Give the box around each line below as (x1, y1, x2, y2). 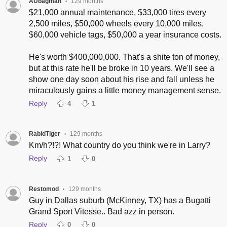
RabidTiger (28, 130, 60, 138)
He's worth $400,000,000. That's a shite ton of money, (28, 53, 220, 62)
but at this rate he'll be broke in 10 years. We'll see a (28, 64, 214, 73)
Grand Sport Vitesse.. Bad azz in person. (28, 207, 174, 216)
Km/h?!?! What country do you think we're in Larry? (28, 141, 210, 150)
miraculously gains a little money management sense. (28, 86, 221, 95)
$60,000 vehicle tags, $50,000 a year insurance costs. (28, 30, 221, 40)
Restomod (28, 185, 59, 193)
